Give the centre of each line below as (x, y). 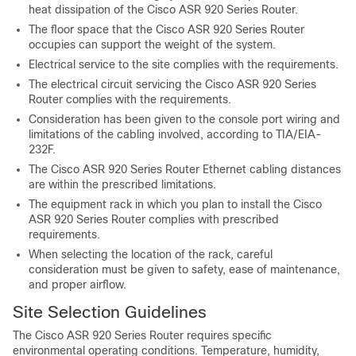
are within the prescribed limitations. (122, 184)
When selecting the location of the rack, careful (151, 254)
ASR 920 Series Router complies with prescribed (154, 219)
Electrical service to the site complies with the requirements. (184, 64)
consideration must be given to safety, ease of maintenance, (184, 269)
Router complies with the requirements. (130, 99)
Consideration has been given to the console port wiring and (184, 119)
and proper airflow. (77, 284)
